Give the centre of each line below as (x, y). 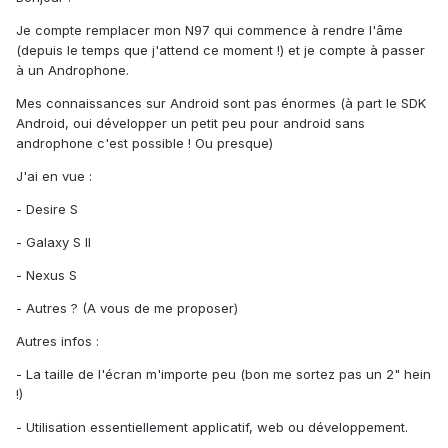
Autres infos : (57, 341)
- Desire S (47, 209)
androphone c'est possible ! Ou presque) (144, 143)
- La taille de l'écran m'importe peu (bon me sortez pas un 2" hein (223, 374)
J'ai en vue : (54, 176)
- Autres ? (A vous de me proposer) (127, 308)
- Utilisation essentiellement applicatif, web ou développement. (212, 427)
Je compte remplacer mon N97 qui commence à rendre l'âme (209, 30)
